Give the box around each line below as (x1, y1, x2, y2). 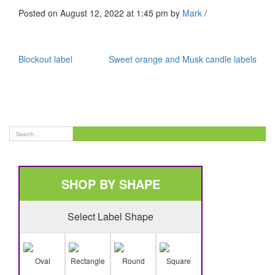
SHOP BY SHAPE (61, 175, 160, 193)
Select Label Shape (68, 209, 153, 224)
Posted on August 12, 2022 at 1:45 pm (18, 7, 171, 19)
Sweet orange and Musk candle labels (109, 53, 257, 65)
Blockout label (18, 53, 72, 65)
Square (166, 255, 191, 266)
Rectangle (71, 255, 105, 266)
